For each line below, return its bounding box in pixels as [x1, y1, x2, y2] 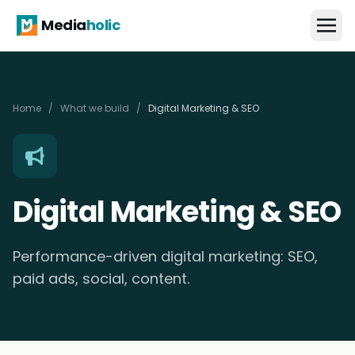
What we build [60, 101, 129, 115]
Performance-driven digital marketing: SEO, [13, 246, 318, 266]
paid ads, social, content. [13, 269, 189, 288]
